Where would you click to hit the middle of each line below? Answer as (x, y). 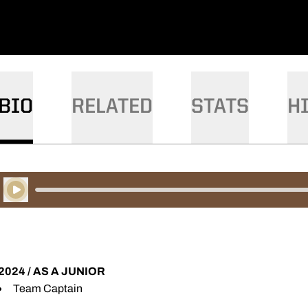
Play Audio (29, 197)
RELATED (112, 107)
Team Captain (48, 288)
